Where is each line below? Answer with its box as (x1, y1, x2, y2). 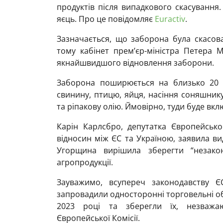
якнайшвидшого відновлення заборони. (57, 57, 214, 68)
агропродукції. (57, 156, 113, 168)
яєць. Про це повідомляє (57, 13, 155, 24)
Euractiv (155, 13, 185, 24)
